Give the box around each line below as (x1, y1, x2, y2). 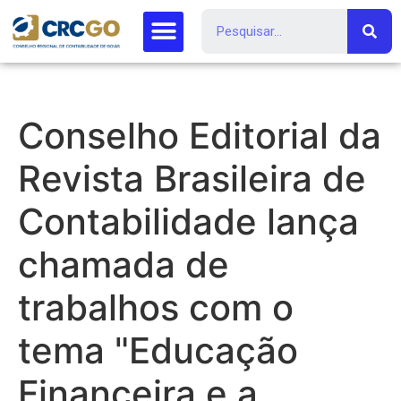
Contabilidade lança (18, 200, 359, 243)
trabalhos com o (18, 286, 294, 329)
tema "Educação (18, 328, 298, 372)
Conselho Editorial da (18, 114, 381, 158)
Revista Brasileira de (18, 157, 366, 200)
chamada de (18, 243, 229, 286)
